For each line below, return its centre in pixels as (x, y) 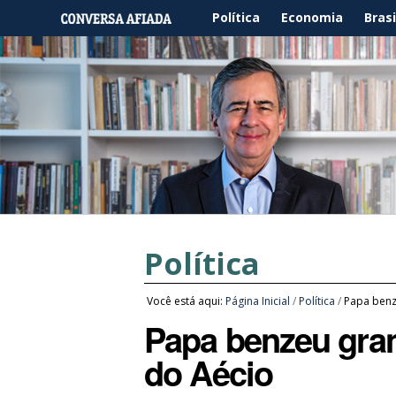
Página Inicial (258, 301)
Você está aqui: (185, 301)
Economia (312, 17)
